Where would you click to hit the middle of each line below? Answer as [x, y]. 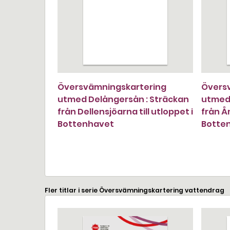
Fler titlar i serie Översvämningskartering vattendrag [135, 190]
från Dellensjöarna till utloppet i [125, 112]
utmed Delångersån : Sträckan [123, 99]
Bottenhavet [86, 124]
